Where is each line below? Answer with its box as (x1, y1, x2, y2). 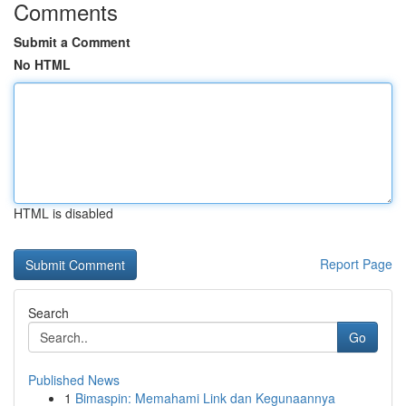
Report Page (320, 255, 392, 273)
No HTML (14, 55, 71, 73)
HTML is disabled (14, 204, 113, 222)
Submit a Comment (14, 33, 130, 51)
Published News (28, 371, 120, 389)
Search (28, 304, 69, 322)
